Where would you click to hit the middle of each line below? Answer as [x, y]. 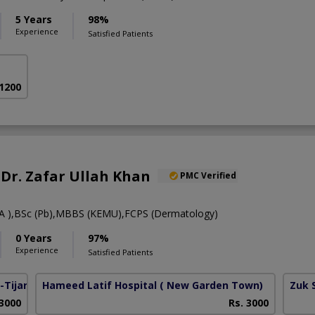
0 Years [34, 238]
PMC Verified [208, 175]
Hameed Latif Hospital [100, 285]
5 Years [34, 20]
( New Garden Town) [212, 285]
